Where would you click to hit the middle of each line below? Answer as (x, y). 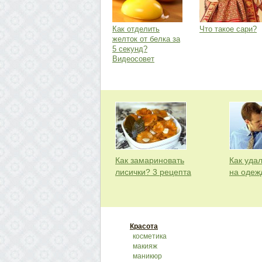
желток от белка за (146, 39)
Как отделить (136, 29)
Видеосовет (133, 59)
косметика (150, 236)
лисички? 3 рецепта (153, 172)
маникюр (147, 256)
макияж (145, 246)
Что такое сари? (228, 29)
